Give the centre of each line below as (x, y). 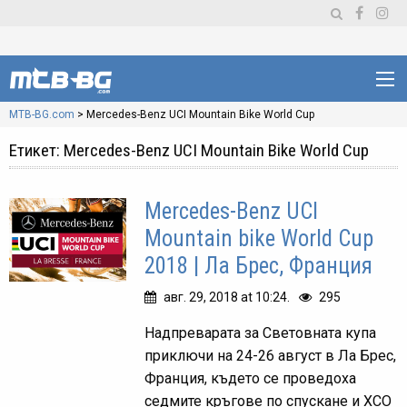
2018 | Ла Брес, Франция (259, 266)
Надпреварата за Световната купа (261, 333)
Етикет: (36, 150)
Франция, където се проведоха (251, 378)
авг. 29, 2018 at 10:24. (227, 297)
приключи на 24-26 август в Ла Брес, (271, 356)
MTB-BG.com (42, 114)
